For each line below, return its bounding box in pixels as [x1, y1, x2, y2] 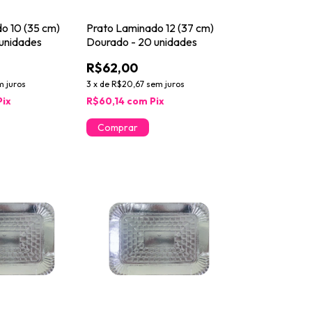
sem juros [146, 78, 185, 89]
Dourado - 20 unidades [86, 34, 197, 49]
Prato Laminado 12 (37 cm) [86, 20, 214, 35]
